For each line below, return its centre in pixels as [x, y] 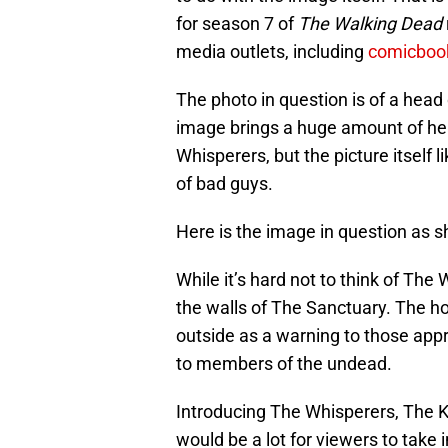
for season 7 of [237, 24]
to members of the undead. [284, 364]
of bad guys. [224, 184]
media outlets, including [272, 52]
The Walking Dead [370, 24]
